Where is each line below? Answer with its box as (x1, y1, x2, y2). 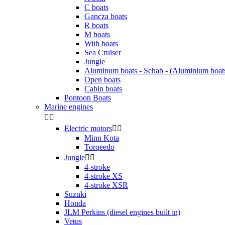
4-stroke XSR (84, 181, 128, 189)
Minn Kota (84, 134, 119, 142)
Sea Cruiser (84, 48, 121, 57)
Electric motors (64, 124, 112, 133)
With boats (84, 39, 118, 48)
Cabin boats (84, 84, 122, 93)
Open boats (84, 75, 121, 84)
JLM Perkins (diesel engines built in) (64, 208, 180, 216)
